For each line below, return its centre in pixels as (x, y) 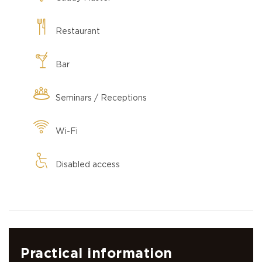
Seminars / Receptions (101, 98)
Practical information (96, 254)
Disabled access (88, 165)
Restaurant (78, 31)
